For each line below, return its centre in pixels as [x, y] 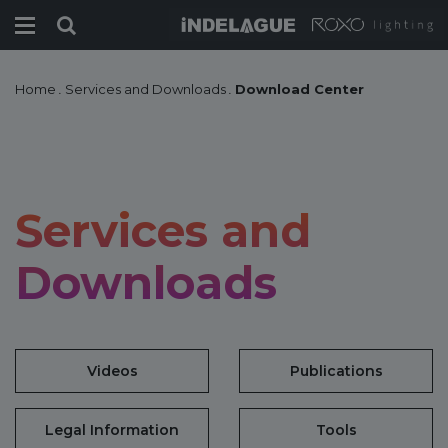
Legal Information [112, 429]
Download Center [299, 89]
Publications [336, 370]
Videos [112, 370]
